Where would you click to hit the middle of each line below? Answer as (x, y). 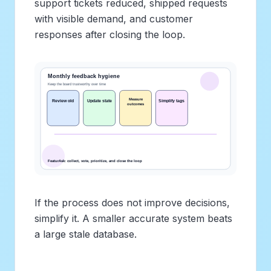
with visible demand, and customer (114, 18)
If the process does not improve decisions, (132, 202)
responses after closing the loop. (110, 34)
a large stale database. (86, 234)
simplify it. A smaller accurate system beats (133, 218)
